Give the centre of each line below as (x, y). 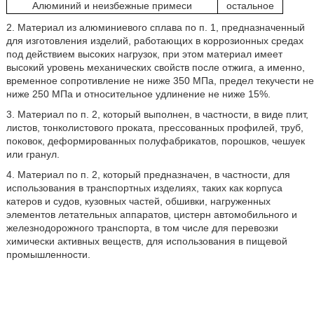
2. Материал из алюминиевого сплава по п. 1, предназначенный (155, 28)
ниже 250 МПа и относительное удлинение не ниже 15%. (138, 94)
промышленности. (48, 255)
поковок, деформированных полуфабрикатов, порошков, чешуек (155, 141)
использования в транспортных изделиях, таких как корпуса (144, 188)
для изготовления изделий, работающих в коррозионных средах (155, 41)
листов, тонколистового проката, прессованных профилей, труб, (155, 128)
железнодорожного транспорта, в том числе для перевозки (142, 228)
